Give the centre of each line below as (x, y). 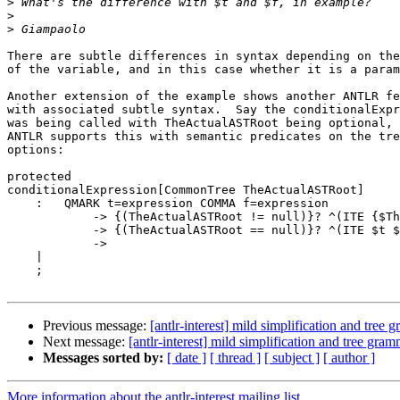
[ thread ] (235, 358)
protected (39, 177)
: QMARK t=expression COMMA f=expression (168, 204)
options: (36, 150)
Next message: (86, 342)
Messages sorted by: (103, 358)
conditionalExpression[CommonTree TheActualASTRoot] (186, 190)
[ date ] (187, 358)
